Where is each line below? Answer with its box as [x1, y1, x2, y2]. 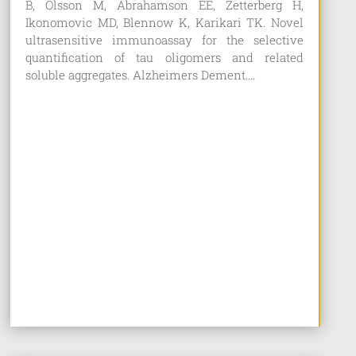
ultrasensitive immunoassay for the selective [25, 31, 304, 48]
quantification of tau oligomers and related [25, 48, 304, 65]
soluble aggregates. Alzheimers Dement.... [25, 66, 255, 83]
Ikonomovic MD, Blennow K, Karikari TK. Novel [25, 14, 304, 30]
